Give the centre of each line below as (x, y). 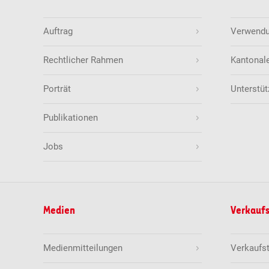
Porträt (57, 89)
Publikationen (71, 117)
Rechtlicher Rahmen (83, 60)
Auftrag (58, 32)
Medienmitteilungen (83, 248)
